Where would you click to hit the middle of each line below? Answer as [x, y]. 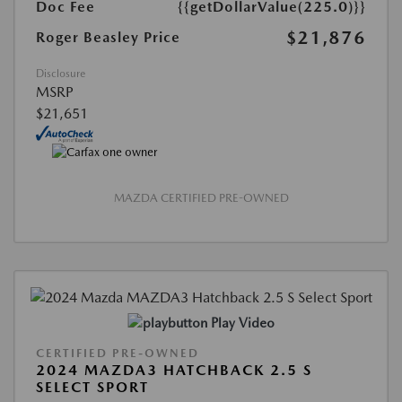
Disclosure [61, 73]
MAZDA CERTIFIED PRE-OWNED [201, 198]
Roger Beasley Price [108, 37]
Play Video [242, 323]
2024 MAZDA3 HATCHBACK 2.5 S [174, 370]
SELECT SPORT [92, 387]
